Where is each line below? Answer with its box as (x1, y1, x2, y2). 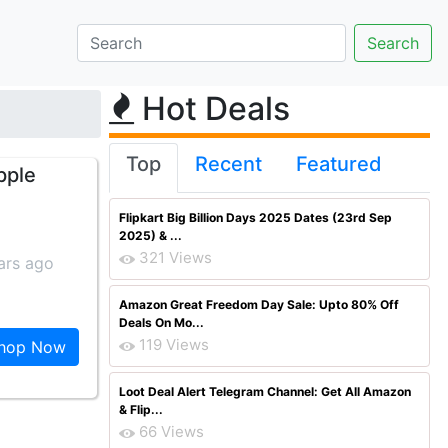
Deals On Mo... (119, 315, 204, 330)
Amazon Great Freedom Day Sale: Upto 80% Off (119, 297, 399, 312)
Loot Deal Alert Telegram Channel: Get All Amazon (119, 384, 411, 399)
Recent (195, 152, 262, 176)
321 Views (139, 248, 212, 267)
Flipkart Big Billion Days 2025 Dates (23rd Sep (119, 210, 392, 225)
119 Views (139, 335, 209, 354)
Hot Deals (134, 89, 290, 128)
